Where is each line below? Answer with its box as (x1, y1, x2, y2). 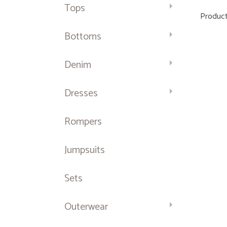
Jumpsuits (64, 142, 105, 159)
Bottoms (64, 28, 101, 45)
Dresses (64, 85, 98, 102)
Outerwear (64, 199, 108, 215)
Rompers (64, 113, 102, 130)
